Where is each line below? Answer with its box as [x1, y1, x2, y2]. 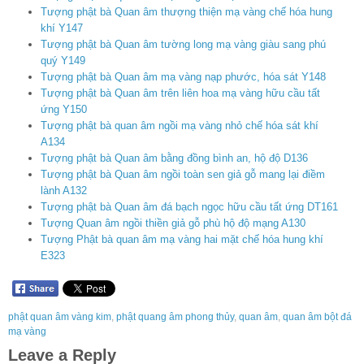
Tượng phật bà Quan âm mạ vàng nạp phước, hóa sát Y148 [41, 71, 326, 84]
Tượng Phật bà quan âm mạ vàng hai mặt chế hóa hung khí [41, 233, 323, 246]
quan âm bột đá [283, 310, 352, 323]
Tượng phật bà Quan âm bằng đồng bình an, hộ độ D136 [41, 152, 308, 165]
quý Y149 [41, 54, 85, 67]
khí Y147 [41, 22, 83, 35]
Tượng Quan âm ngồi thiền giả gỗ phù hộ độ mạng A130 [41, 217, 305, 230]
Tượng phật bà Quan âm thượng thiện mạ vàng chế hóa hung [41, 6, 332, 19]
